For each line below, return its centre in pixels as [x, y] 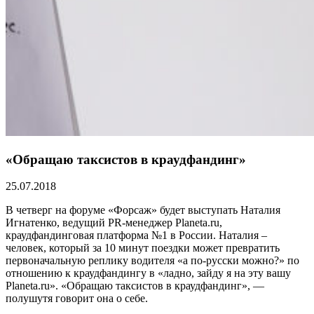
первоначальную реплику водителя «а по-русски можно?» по [152, 261]
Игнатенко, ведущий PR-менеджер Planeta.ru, [114, 223]
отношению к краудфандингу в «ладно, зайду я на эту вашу [148, 273]
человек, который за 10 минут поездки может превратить [143, 248]
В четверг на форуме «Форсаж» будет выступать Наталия [143, 210]
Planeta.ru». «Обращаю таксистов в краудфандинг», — [135, 286]
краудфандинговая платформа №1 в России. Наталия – [136, 235]
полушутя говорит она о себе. [77, 299]
